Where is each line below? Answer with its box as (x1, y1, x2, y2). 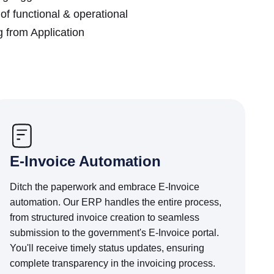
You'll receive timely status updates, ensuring (10, 243, 205, 253)
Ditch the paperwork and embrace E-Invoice (10, 182, 200, 192)
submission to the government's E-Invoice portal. (10, 228, 220, 238)
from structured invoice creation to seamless (10, 212, 200, 223)
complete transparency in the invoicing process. (10, 258, 216, 268)
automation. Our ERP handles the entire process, (10, 197, 222, 207)
